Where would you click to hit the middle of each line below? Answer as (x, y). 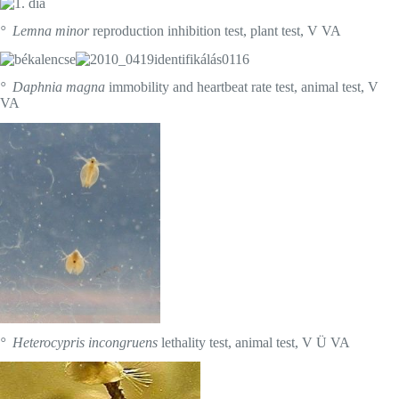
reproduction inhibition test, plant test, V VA (215, 31)
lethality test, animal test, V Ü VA (254, 342)
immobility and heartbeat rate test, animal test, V (242, 87)
